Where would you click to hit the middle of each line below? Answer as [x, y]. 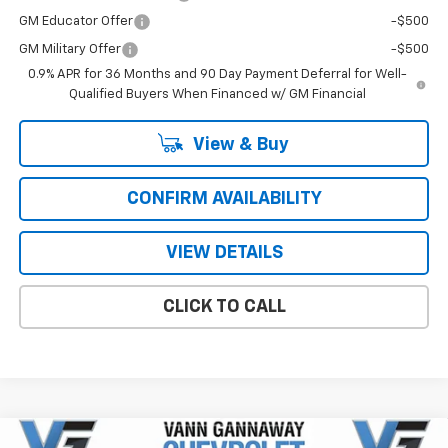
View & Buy [239, 145]
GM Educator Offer [75, 22]
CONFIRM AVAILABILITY [224, 199]
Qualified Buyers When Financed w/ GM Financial [217, 95]
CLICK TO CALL [224, 307]
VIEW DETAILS [224, 253]
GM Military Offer [69, 50]
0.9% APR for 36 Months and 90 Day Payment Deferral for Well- [217, 75]
